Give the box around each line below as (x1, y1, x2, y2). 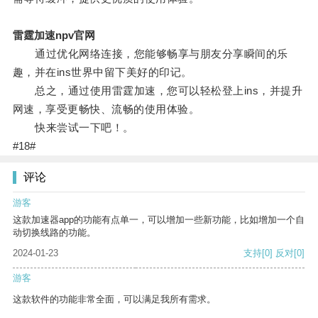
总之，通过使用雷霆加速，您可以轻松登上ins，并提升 (12, 84, 303, 97)
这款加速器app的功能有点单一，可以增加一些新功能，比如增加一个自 (13, 214, 305, 226)
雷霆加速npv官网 (12, 29, 95, 42)
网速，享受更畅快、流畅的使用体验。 (12, 103, 200, 116)
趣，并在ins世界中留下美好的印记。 (12, 66, 192, 79)
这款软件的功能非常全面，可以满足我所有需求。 (13, 294, 216, 305)
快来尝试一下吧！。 (12, 121, 134, 134)
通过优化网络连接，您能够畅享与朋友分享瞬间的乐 (12, 48, 288, 60)
